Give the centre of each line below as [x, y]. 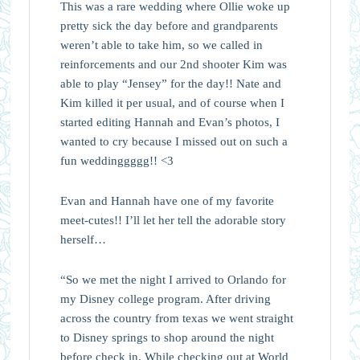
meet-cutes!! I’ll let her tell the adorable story [173, 220]
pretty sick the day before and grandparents [169, 25]
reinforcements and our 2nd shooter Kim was [173, 64]
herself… [83, 239]
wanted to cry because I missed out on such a [174, 141]
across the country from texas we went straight [176, 318]
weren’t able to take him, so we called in [161, 45]
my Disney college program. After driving [165, 299]
